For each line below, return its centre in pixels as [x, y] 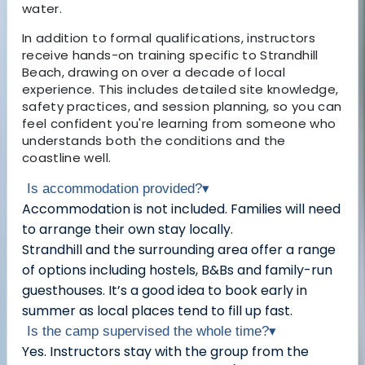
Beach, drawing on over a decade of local [154, 72]
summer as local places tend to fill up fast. [157, 310]
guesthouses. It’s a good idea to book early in [165, 290]
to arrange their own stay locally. [129, 229]
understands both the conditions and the [154, 140]
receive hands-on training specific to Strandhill [170, 55]
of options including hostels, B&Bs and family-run [177, 270]
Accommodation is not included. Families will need [181, 209]
